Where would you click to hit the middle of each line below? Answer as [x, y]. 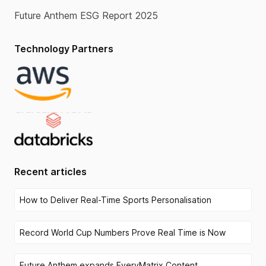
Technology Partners [64, 48]
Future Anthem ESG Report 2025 [86, 15]
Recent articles [50, 171]
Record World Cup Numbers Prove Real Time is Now [123, 232]
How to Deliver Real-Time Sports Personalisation [115, 199]
